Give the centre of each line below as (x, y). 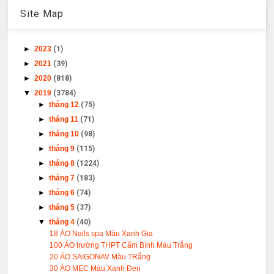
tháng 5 (63, 208)
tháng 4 (63, 222)
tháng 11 (65, 120)
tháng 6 (63, 193)
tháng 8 (63, 164)
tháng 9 (63, 149)
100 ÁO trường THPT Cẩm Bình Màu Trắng (121, 246)
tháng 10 (65, 134)
